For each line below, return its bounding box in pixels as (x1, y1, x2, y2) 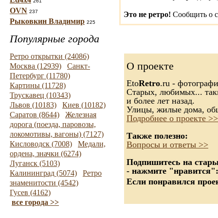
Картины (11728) (10, 81, 66, 90)
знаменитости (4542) (10, 179, 78, 187)
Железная (65, 110, 96, 119)
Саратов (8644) (10, 110, 59, 119)
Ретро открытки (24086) (10, 52, 89, 60)
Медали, (78, 140, 106, 148)
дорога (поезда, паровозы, (10, 120, 96, 128)
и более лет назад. (127, 96, 195, 106)
